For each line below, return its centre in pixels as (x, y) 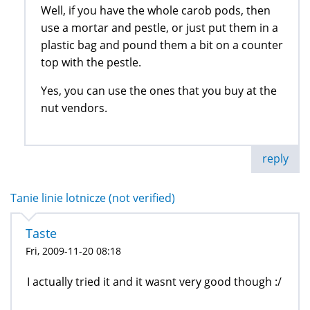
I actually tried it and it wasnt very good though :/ (154, 282)
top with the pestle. (91, 63)
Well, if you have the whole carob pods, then (156, 11)
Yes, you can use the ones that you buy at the (159, 91)
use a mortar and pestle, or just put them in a (159, 28)
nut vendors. (74, 108)
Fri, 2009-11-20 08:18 (73, 251)
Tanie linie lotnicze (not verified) (93, 198)
